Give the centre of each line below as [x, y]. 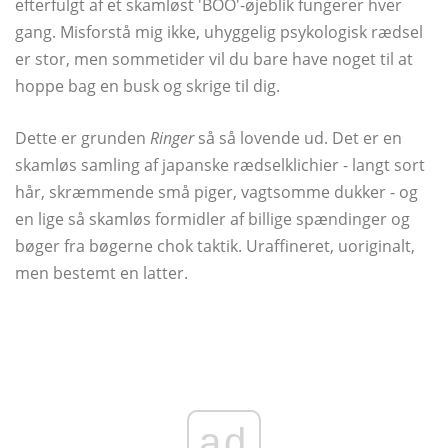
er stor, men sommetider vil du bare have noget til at [214, 59]
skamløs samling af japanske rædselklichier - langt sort [220, 165]
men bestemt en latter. [101, 273]
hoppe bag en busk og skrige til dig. [147, 86]
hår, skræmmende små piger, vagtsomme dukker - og [216, 192]
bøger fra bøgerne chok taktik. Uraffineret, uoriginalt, [215, 246]
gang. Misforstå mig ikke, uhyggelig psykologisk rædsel [219, 32]
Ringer [172, 138]
